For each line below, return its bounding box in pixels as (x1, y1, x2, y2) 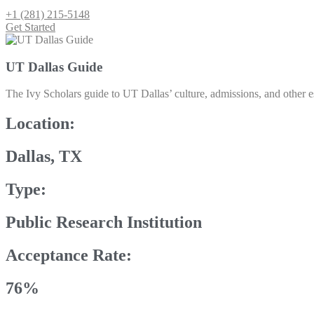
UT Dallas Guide (6, 59, 102, 74)
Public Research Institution (6, 213, 202, 232)
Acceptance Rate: (6, 245, 132, 264)
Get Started (6, 21, 55, 33)
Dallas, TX (6, 147, 82, 166)
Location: (6, 114, 75, 133)
